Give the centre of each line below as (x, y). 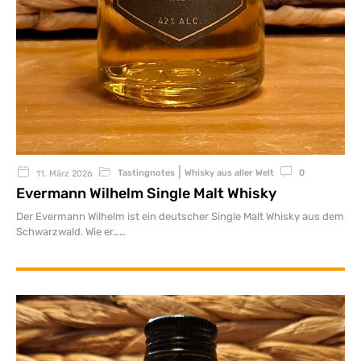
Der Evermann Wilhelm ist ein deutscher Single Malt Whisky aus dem (180, 217)
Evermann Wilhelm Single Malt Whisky (146, 194)
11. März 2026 (64, 174)
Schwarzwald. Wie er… (68, 232)
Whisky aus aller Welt (229, 173)
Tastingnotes (146, 173)
